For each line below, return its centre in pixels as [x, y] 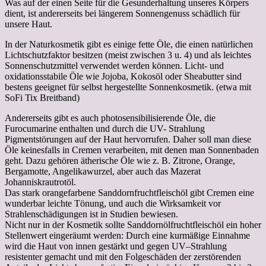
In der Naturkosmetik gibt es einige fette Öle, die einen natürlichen [129, 44]
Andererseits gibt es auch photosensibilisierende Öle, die [110, 118]
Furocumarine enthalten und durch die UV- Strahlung [105, 128]
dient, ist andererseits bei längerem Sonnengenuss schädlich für [122, 13]
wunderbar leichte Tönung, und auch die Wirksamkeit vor [113, 203]
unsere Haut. [28, 24]
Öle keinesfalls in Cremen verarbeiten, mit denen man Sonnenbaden [132, 150]
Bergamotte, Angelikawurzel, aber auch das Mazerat [104, 171]
